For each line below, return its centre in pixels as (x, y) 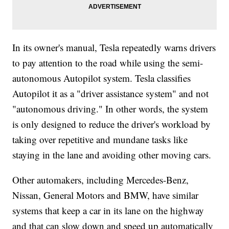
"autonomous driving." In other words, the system (110, 109)
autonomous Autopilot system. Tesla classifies (102, 78)
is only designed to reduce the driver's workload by (112, 124)
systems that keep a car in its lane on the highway (108, 211)
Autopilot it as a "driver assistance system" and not (111, 94)
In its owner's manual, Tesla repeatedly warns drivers (114, 48)
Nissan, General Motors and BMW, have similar (106, 195)
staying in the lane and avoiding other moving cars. (112, 155)
